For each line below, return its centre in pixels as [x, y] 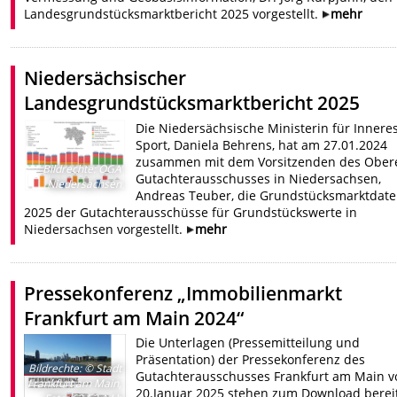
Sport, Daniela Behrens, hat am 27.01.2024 [261, 144]
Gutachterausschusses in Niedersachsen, [258, 178]
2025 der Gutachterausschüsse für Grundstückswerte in [191, 212]
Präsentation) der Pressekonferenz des [250, 360]
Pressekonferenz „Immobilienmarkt [183, 293]
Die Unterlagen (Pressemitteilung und [247, 343]
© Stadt [101, 368]
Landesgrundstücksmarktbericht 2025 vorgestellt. [173, 13]
